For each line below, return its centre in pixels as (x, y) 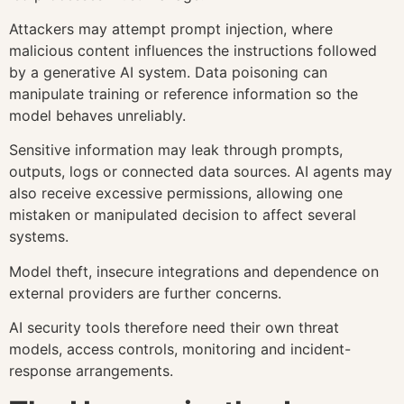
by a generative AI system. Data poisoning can (168, 73)
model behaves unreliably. (97, 116)
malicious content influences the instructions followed (193, 51)
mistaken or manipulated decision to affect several (183, 215)
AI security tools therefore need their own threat (174, 328)
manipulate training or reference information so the (184, 94)
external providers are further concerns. (145, 293)
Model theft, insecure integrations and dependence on (194, 271)
